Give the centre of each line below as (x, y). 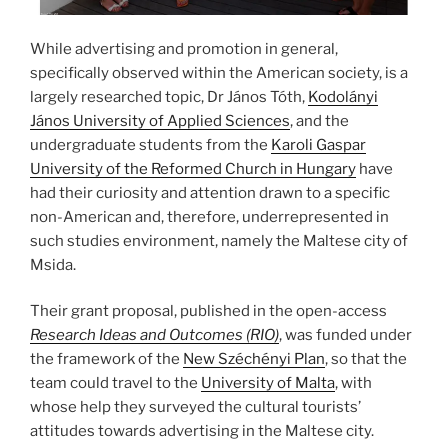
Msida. (53, 264)
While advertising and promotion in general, (184, 48)
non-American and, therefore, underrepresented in (209, 216)
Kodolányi (343, 96)
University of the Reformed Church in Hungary (193, 168)
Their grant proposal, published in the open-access (208, 311)
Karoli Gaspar (318, 144)
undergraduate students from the (150, 144)
